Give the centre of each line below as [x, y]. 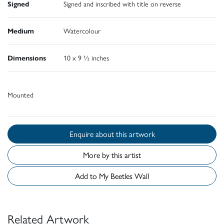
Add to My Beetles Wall [130, 176]
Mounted [20, 95]
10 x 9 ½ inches [86, 58]
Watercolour [82, 31]
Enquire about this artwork [135, 134]
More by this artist [112, 155]
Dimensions [27, 58]
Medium [21, 31]
